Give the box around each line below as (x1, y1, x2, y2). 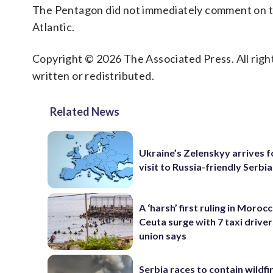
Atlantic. (32, 20, 75, 34)
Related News (50, 105, 119, 118)
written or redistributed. (32, 69, 154, 82)
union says (139, 229, 187, 241)
